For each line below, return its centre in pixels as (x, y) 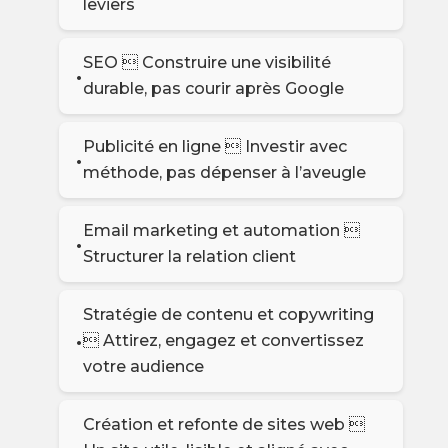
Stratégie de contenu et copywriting (228, 315)
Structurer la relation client (189, 257)
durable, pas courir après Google (213, 89)
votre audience (143, 367)
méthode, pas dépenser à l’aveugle (224, 173)
